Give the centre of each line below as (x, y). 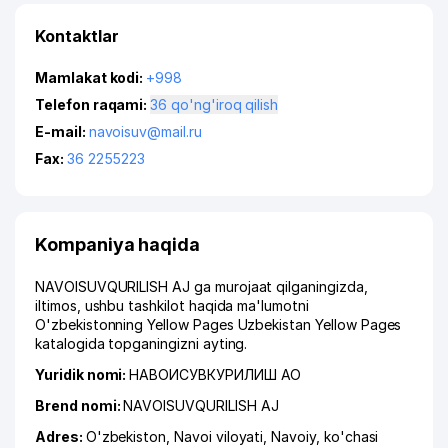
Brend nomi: (79, 405)
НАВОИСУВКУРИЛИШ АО (215, 374)
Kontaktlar (77, 36)
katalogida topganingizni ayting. (141, 343)
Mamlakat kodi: (91, 77)
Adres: (60, 436)
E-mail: (62, 131)
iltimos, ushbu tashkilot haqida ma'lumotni (172, 305)
